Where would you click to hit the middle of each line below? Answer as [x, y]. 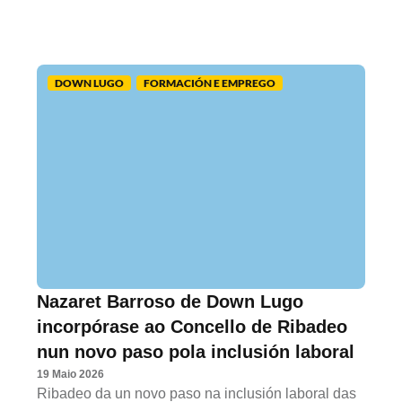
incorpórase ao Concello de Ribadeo [192, 327]
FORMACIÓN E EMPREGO [210, 83]
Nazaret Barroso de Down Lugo [170, 302]
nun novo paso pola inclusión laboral [196, 352]
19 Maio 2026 [71, 375]
